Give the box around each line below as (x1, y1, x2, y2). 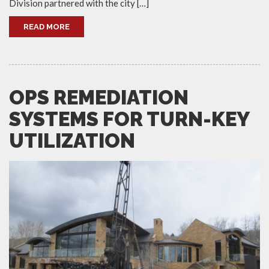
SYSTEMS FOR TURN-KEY (9, 107, 249, 131)
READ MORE (23, 22, 70, 31)
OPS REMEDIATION (9, 85, 189, 109)
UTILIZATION (9, 128, 135, 153)
